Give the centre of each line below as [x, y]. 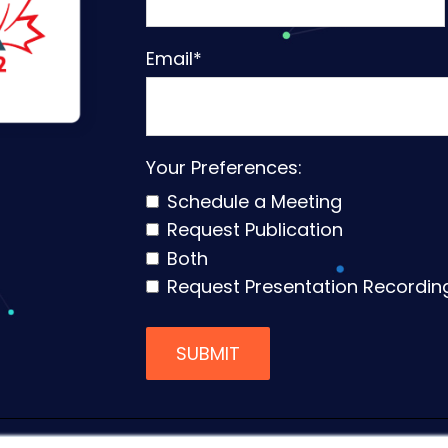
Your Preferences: [223, 167]
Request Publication [254, 230]
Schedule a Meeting [254, 201]
